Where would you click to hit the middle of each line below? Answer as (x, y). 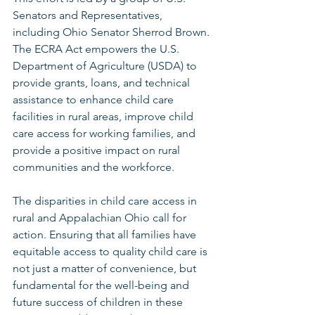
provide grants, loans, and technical (103, 83)
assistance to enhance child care (95, 100)
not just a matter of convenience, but (106, 269)
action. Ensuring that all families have (106, 235)
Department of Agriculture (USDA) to (106, 66)
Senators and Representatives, (89, 15)
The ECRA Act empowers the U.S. (97, 49)
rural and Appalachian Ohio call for (101, 218)
